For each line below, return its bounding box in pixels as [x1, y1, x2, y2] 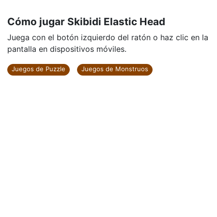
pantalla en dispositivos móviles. [7, 44, 126, 54]
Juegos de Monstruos [81, 65, 148, 73]
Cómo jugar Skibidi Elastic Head [7, 15, 165, 28]
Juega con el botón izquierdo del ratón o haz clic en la [7, 32, 208, 42]
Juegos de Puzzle [12, 65, 65, 73]
